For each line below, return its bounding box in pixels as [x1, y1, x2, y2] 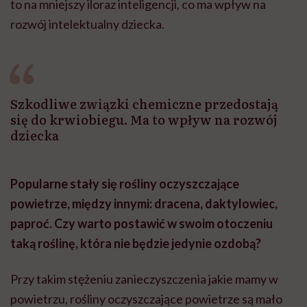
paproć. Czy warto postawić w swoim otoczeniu [10, 216, 273, 232]
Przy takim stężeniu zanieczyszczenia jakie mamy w [10, 271, 278, 287]
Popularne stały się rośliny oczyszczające [10, 176, 239, 192]
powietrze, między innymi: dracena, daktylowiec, [10, 196, 278, 212]
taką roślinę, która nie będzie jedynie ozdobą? [10, 236, 261, 251]
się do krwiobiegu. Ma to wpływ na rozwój [10, 110, 278, 130]
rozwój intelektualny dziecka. [10, 16, 164, 32]
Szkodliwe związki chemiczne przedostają [10, 95, 278, 114]
